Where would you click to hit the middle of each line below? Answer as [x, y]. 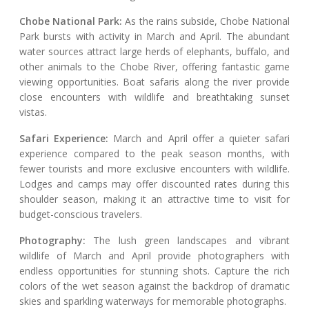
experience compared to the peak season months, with [154, 154]
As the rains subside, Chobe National [206, 21]
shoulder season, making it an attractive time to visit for [154, 199]
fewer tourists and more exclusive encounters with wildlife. [154, 169]
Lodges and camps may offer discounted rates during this [154, 184]
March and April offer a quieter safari [199, 139]
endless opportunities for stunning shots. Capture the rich [154, 271]
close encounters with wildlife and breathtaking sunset [154, 97]
